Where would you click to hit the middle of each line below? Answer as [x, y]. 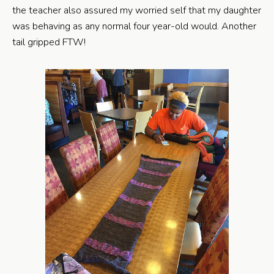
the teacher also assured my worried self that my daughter [137, 10]
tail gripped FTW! [49, 42]
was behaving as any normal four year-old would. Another [134, 26]
